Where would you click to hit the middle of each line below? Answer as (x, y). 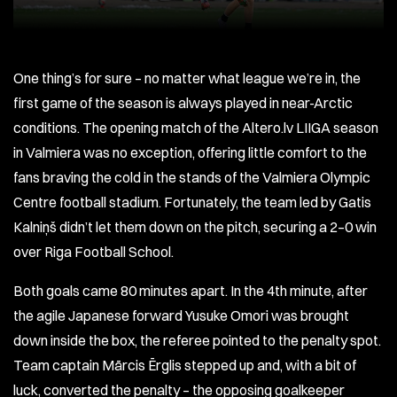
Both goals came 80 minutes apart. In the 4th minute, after (191, 291)
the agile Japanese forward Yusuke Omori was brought (181, 316)
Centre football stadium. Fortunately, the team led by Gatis (192, 202)
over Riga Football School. (93, 252)
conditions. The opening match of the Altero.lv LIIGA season (196, 128)
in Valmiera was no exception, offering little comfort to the (190, 153)
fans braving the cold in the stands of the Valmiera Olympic (192, 178)
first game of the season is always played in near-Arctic (183, 103)
